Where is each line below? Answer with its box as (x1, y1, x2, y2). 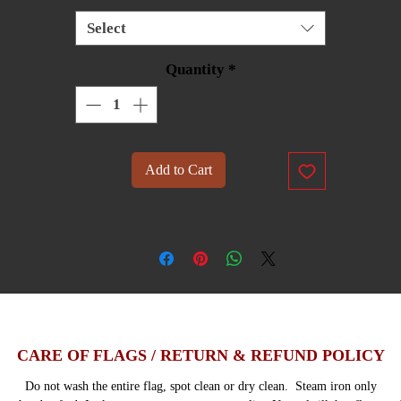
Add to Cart (144, 161, 212, 177)
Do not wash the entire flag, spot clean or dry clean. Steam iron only (24, 379, 377, 393)
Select (87, 20, 126, 38)
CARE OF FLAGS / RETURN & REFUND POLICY (16, 346, 385, 364)
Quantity (165, 61, 225, 79)
